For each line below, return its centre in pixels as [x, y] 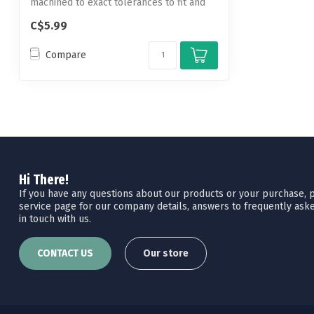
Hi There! [44, 179]
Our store [166, 254]
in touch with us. [55, 219]
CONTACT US [65, 254]
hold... [43, 15]
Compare [66, 55]
